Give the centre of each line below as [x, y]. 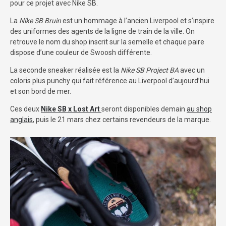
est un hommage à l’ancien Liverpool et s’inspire [138, 20]
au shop [199, 109]
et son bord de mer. [41, 91]
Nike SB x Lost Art [71, 109]
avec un [192, 70]
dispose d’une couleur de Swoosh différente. [81, 52]
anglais [21, 119]
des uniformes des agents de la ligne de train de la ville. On [102, 31]
